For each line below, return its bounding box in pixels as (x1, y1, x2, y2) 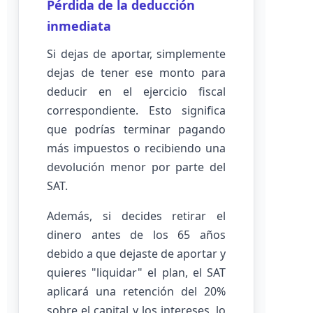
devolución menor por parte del (47, 159, 226, 175)
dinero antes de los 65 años (47, 227, 226, 242)
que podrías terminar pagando (47, 122, 226, 137)
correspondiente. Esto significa (47, 103, 226, 118)
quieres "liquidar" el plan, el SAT (47, 265, 226, 280)
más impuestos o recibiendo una (47, 140, 226, 156)
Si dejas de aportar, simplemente (47, 46, 226, 61)
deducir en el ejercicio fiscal (47, 84, 226, 99)
